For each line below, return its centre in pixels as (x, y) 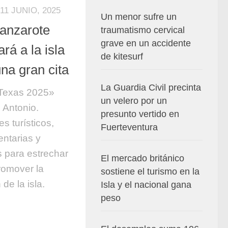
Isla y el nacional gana (146, 185)
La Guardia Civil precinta (151, 88)
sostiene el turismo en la (150, 172)
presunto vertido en (140, 114)
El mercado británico (142, 158)
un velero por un (134, 101)
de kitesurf (122, 56)
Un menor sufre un (139, 17)
